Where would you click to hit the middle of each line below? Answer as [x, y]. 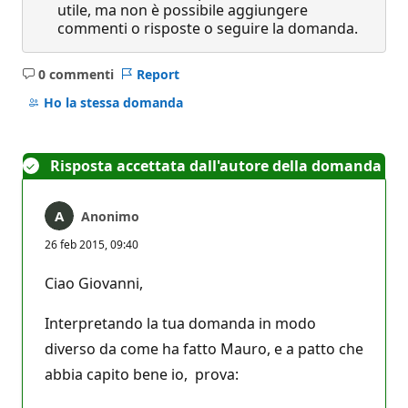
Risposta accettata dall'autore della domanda [216, 165]
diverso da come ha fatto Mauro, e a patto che [204, 348]
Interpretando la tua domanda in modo [180, 323]
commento [102, 101]
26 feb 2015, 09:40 [92, 244]
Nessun [90, 82]
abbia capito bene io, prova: [142, 374]
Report [158, 74]
